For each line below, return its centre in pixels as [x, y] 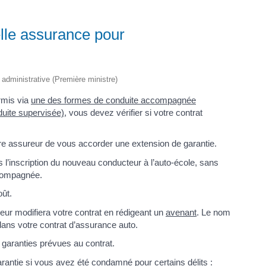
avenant [181, 212]
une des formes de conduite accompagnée [113, 100]
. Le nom [213, 212]
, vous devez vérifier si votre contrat [133, 112]
